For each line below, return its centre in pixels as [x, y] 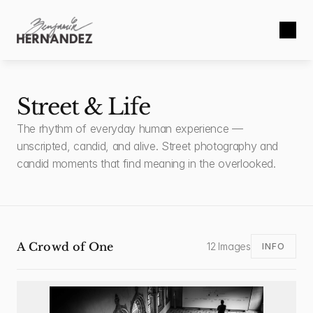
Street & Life [83, 107]
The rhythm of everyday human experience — [130, 129]
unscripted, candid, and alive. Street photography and [148, 146]
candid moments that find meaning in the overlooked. [146, 163]
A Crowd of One [65, 246]
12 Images [229, 246]
